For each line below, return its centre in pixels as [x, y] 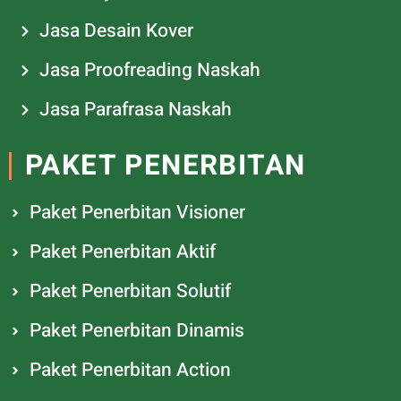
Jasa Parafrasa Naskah [135, 110]
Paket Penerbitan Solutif [130, 292]
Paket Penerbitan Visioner [137, 213]
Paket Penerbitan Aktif [122, 252]
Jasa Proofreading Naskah [149, 71]
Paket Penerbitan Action [130, 371]
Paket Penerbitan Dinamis [137, 331]
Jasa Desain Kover [116, 31]
